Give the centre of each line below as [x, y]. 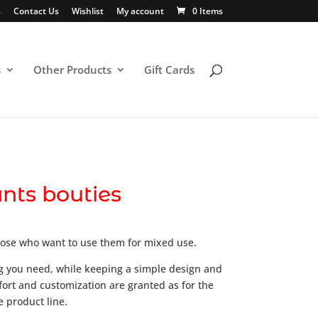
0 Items [207, 11]
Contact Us [36, 11]
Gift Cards [169, 70]
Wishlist [87, 11]
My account [140, 11]
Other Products [72, 70]
